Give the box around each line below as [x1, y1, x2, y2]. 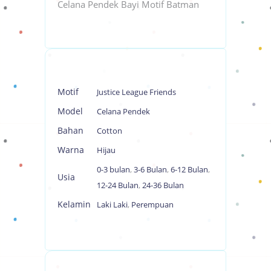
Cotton [97, 125, 122, 136]
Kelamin [57, 198, 91, 210]
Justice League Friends [97, 86, 176, 97]
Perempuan [131, 198, 174, 210]
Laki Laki [97, 198, 128, 210]
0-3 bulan [97, 163, 130, 175]
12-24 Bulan [97, 179, 139, 191]
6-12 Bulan [171, 163, 208, 175]
